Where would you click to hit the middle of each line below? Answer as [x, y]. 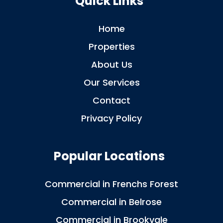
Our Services [111, 83]
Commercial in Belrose [111, 202]
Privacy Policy [111, 118]
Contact [111, 101]
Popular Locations [111, 156]
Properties [111, 47]
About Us [111, 65]
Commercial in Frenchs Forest [111, 184]
